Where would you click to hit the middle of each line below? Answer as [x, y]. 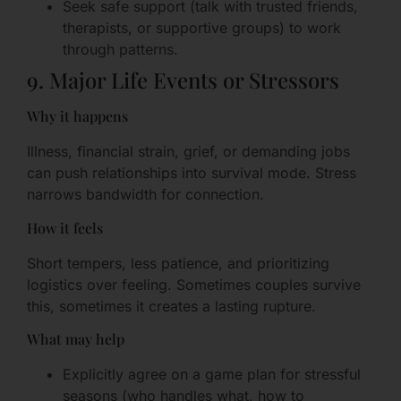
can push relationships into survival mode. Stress [192, 173]
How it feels [65, 227]
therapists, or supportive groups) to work [202, 28]
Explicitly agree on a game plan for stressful [212, 375]
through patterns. [120, 50]
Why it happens [77, 116]
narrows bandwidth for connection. [145, 195]
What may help [76, 339]
